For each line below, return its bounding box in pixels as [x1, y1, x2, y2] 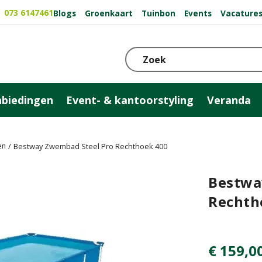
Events [184, 7, 212, 19]
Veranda [207, 92, 251, 107]
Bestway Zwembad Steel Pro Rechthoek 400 [13, 141, 167, 151]
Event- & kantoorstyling [66, 92, 194, 107]
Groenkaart [85, 7, 133, 19]
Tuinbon [142, 7, 175, 19]
